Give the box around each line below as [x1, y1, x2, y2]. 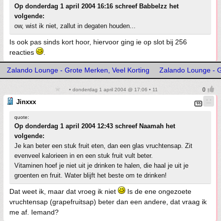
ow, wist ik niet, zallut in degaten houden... [14, 22, 136, 30]
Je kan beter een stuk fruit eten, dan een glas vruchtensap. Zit [14, 142, 192, 149]
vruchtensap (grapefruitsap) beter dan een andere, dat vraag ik [9, 198, 207, 206]
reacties [9, 48, 36, 56]
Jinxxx [16, 98, 36, 106]
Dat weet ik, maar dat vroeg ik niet [9, 187, 118, 195]
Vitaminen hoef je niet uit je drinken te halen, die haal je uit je [14, 162, 188, 169]
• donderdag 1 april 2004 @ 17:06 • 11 [67, 87, 158, 92]
